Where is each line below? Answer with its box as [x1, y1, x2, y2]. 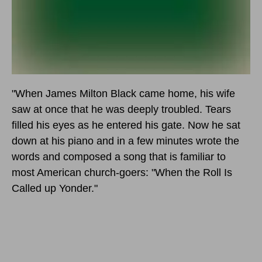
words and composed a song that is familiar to [12, 150, 226, 163]
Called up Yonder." [12, 182, 98, 194]
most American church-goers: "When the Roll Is [12, 166, 232, 178]
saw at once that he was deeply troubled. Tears [12, 103, 231, 115]
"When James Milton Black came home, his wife [12, 87, 235, 99]
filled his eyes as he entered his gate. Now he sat [12, 119, 240, 131]
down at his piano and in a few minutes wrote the [12, 135, 239, 147]
